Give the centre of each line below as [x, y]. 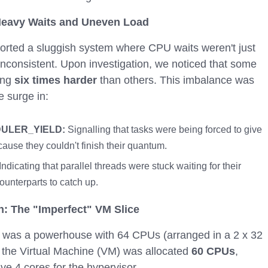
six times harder [56, 80]
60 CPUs [213, 251]
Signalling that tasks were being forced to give [163, 130]
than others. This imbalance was [176, 80]
